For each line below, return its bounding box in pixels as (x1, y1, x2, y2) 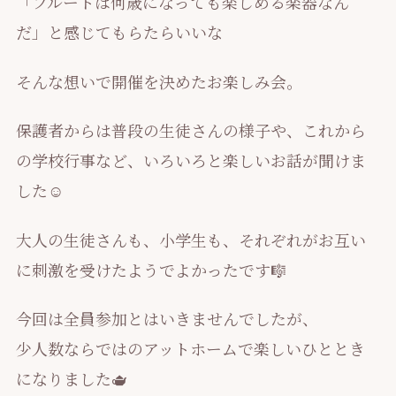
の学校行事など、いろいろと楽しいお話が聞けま (15, 148, 366, 172)
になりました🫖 (15, 367, 127, 391)
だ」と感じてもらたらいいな (15, 20, 223, 44)
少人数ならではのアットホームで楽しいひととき (15, 337, 365, 361)
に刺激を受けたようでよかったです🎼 (15, 257, 286, 281)
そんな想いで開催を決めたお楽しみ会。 (15, 69, 302, 93)
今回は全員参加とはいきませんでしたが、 (15, 307, 318, 331)
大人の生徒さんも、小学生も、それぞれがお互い (15, 227, 366, 251)
